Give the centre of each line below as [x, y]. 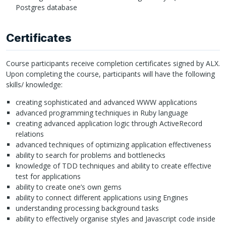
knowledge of [39, 166]
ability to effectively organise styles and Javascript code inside [115, 219]
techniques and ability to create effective [144, 166]
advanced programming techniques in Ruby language [102, 113]
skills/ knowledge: [34, 85]
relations [30, 134]
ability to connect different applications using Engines [102, 198]
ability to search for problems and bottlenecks [90, 155]
